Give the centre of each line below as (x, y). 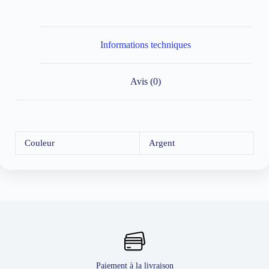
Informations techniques (145, 45)
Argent (162, 143)
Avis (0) (145, 81)
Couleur (40, 143)
